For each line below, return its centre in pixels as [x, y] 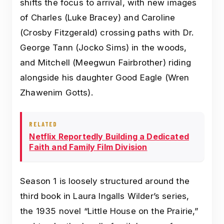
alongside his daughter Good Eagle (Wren [105, 77]
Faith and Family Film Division [88, 147]
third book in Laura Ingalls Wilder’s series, [105, 196]
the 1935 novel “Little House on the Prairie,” [109, 211]
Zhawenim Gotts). [56, 92]
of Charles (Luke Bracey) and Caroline [98, 17]
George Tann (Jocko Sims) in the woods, [103, 47]
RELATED [43, 124]
